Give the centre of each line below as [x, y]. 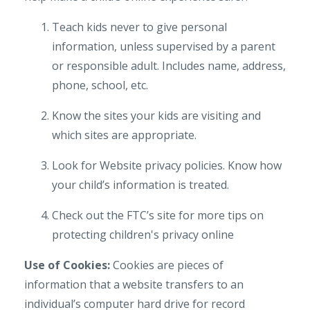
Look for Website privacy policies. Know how [167, 165]
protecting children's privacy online [143, 235]
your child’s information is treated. [140, 185]
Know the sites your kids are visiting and [156, 116]
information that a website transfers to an [134, 284]
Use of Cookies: [67, 265]
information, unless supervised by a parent [164, 46]
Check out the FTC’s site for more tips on [158, 215]
